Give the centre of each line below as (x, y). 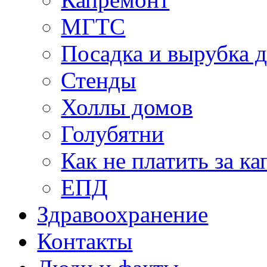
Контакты (85, 241)
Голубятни (113, 134)
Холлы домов (127, 107)
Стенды (99, 80)
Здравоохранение (123, 215)
